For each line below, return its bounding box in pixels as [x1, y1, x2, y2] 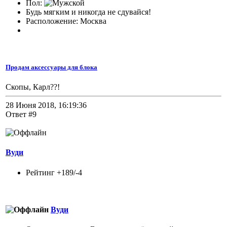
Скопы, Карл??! [6, 83, 60, 92]
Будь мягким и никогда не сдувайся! [26, 7, 151, 16]
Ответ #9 [6, 110, 36, 119]
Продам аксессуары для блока [6, 63, 97, 71]
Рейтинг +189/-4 [26, 168, 82, 177]
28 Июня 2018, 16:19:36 [6, 101, 87, 110]
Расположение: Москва [26, 16, 106, 25]
